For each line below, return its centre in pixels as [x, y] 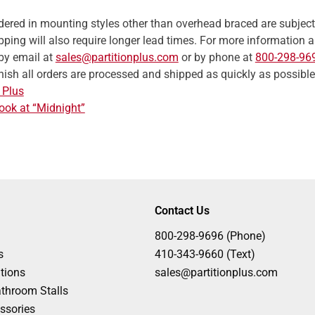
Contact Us [182, 211]
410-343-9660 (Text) [205, 254]
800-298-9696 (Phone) [210, 236]
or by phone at [217, 57]
